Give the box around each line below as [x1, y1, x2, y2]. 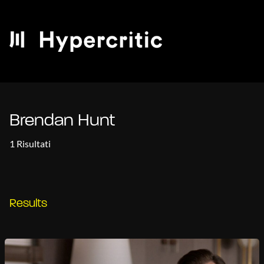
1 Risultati [9, 138, 51, 149]
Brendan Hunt [9, 112, 115, 130]
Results [9, 198, 47, 210]
